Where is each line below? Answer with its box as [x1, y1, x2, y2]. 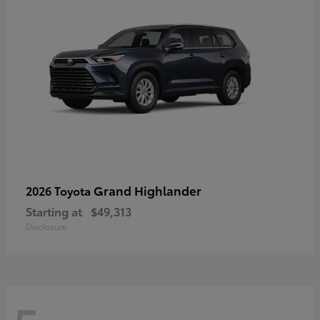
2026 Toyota [26, 182, 94, 199]
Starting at [26, 203, 82, 220]
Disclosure [26, 220, 67, 233]
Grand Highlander [94, 181, 201, 199]
